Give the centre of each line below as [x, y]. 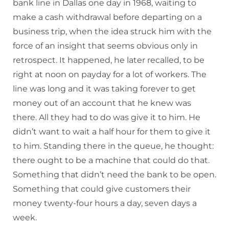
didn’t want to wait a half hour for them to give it [112, 132]
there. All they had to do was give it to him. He [107, 118]
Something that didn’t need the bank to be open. [114, 175]
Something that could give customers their [102, 189]
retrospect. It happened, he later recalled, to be [109, 60]
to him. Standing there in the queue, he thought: [113, 146]
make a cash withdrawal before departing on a [107, 17]
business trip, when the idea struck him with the [112, 32]
